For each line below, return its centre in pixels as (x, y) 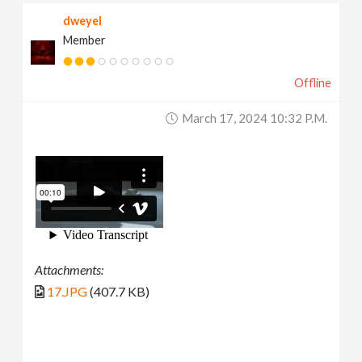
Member (85, 40)
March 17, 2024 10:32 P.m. (254, 118)
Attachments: (69, 269)
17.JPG (67, 291)
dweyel (83, 21)
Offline (312, 83)
